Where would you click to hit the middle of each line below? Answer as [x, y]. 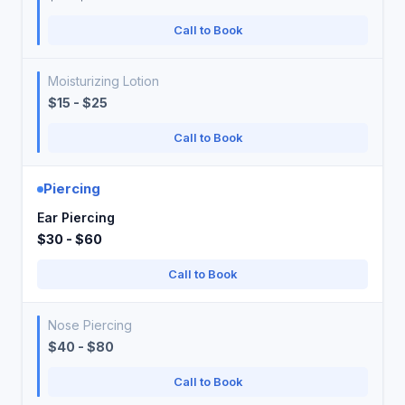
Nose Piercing [90, 325]
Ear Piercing [76, 217]
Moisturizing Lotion [104, 81]
